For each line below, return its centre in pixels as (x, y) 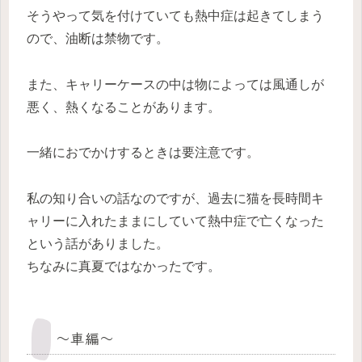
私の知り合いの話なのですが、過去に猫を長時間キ (175, 199)
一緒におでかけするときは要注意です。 (143, 153)
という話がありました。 (98, 244)
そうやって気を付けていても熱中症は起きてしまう (175, 15)
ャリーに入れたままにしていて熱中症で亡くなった (175, 221)
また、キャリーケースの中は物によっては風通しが (175, 84)
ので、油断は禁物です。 (98, 38)
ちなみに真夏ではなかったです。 (124, 267)
